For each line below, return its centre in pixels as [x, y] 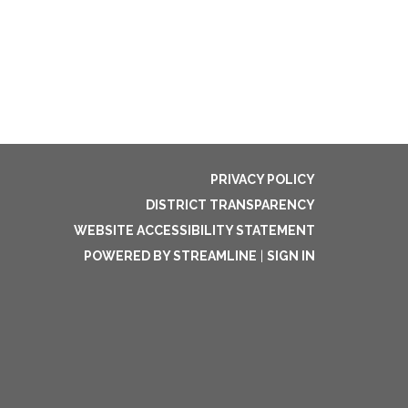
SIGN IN [291, 256]
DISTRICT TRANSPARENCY [230, 205]
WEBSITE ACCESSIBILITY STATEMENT [194, 230]
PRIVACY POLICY [263, 179]
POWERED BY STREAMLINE [170, 256]
